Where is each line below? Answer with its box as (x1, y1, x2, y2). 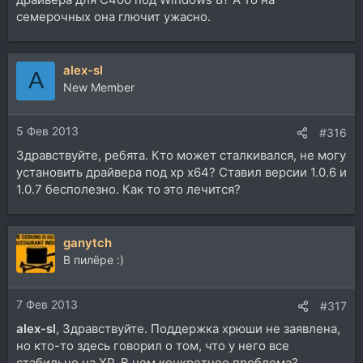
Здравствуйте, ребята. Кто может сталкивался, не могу (16, 147, 346, 164)
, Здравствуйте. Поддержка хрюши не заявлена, (56, 320, 340, 336)
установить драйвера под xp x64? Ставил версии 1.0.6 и (16, 164, 347, 181)
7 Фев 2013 (16, 297, 78, 311)
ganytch (63, 235, 112, 251)
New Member (63, 79, 135, 94)
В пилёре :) (63, 253, 124, 267)
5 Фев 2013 (16, 124, 79, 139)
